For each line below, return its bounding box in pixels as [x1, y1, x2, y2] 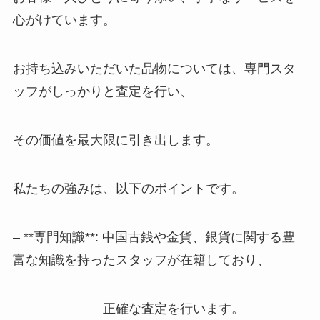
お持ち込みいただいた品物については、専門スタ [12, 61, 296, 76]
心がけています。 [12, 13, 116, 28]
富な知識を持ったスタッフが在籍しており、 [12, 252, 270, 267]
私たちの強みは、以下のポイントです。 [12, 181, 244, 196]
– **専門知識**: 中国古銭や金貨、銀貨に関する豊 [12, 229, 295, 244]
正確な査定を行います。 [12, 301, 244, 316]
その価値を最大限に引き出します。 [12, 133, 219, 148]
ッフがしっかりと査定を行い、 [12, 84, 193, 99]
